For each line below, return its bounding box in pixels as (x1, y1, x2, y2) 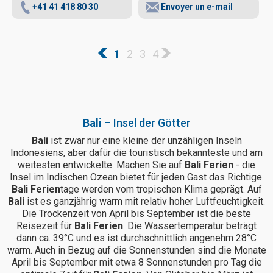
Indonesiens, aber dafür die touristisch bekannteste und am (10, 147, 263, 159)
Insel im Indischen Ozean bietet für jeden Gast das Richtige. (9, 171, 264, 183)
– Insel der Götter (101, 116, 191, 130)
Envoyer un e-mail (158, 2, 233, 12)
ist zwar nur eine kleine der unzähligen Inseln (48, 135, 242, 147)
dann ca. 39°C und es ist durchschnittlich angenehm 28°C (16, 232, 257, 244)
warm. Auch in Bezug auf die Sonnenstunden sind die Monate (7, 244, 266, 257)
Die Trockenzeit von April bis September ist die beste (22, 208, 251, 220)
